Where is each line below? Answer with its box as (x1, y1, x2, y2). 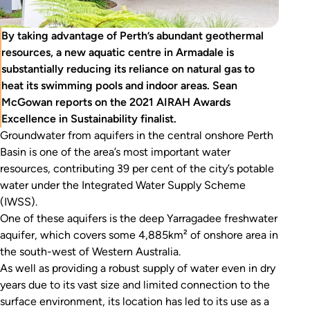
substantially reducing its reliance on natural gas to (1, 62, 255, 75)
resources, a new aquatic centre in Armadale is (1, 45, 234, 59)
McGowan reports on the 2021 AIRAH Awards (1, 95, 230, 109)
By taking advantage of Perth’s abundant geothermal (1, 28, 264, 42)
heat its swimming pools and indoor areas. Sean (1, 78, 237, 92)
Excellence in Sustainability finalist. (1, 111, 176, 125)
